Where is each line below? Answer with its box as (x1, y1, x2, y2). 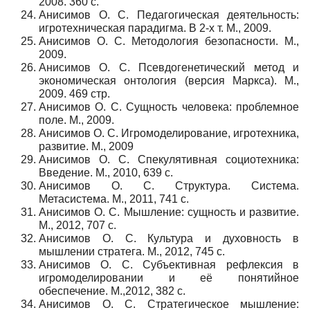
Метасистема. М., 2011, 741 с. (39, 192, 189, 205)
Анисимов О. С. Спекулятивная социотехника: (39, 153, 299, 165)
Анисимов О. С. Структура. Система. (39, 179, 299, 192)
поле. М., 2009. (39, 113, 114, 126)
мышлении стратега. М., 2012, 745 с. (39, 245, 225, 257)
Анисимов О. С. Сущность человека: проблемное (39, 100, 299, 113)
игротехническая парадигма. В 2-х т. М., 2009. (39, 21, 271, 34)
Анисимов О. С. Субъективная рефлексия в (39, 258, 299, 271)
